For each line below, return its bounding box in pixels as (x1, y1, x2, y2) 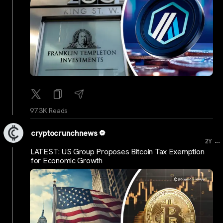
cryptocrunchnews (31, 128, 98, 139)
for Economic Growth (30, 155, 103, 166)
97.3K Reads (30, 106, 68, 115)
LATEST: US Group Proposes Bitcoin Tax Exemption (30, 146, 205, 157)
